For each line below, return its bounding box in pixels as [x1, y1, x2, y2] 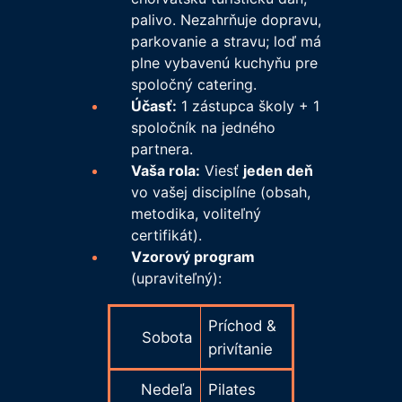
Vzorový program [130, 248, 255, 267]
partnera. [130, 140, 193, 159]
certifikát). [130, 226, 202, 245]
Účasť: [130, 97, 177, 116]
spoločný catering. [130, 75, 257, 94]
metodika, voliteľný [130, 205, 261, 223]
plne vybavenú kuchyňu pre [130, 54, 318, 73]
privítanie [208, 340, 274, 359]
